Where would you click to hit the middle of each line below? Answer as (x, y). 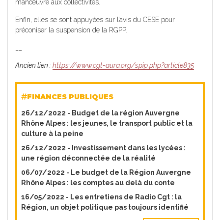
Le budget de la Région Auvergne (131, 172)
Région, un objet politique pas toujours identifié (105, 207)
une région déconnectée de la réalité (88, 158)
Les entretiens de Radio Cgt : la (126, 197)
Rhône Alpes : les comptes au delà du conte (98, 183)
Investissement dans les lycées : (129, 148)
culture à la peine (52, 134)
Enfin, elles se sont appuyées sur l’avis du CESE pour (95, 20)
